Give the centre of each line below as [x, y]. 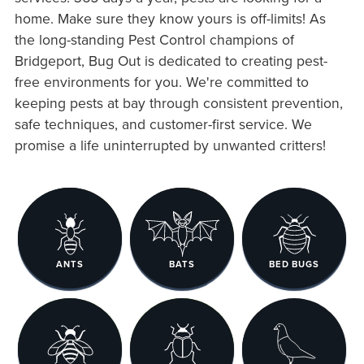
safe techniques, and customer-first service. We [163, 123]
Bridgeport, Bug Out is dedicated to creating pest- [171, 60]
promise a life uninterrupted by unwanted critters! [170, 145]
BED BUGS [294, 264]
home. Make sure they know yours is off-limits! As [170, 18]
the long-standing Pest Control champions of [154, 39]
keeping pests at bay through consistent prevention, [178, 102]
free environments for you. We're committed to [161, 81]
